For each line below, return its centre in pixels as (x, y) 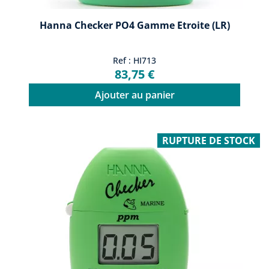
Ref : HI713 (134, 61)
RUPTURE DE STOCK (209, 140)
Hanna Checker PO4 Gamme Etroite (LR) (134, 26)
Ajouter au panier (134, 95)
